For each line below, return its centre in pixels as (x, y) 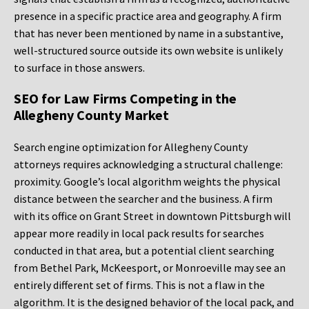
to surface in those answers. (79, 68)
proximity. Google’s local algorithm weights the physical (147, 182)
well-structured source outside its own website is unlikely (148, 51)
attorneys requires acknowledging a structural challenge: (148, 165)
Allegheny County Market (91, 115)
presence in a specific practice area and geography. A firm (148, 16)
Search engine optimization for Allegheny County (131, 147)
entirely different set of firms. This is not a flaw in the (139, 285)
